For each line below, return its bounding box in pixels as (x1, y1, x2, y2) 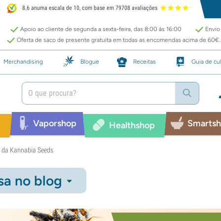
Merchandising (3, 58, 43, 65)
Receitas (133, 58, 156, 65)
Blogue (80, 58, 99, 65)
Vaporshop (33, 117, 76, 129)
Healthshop (109, 119, 155, 131)
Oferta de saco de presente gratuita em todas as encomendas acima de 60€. (17, 37, 220, 43)
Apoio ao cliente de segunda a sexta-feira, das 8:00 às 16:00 (20, 26, 182, 33)
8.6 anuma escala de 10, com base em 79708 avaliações (21, 4, 158, 12)
